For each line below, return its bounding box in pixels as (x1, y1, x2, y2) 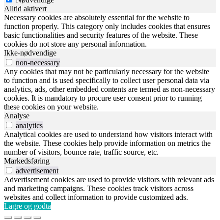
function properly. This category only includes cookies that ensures (4, 22, 210, 31)
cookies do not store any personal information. (4, 40, 147, 49)
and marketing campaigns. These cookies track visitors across (4, 184, 193, 193)
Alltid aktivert (4, 4, 47, 13)
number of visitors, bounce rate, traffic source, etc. (4, 148, 159, 157)
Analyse (4, 111, 29, 120)
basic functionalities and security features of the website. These (4, 31, 198, 40)
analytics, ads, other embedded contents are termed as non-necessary (4, 85, 215, 94)
